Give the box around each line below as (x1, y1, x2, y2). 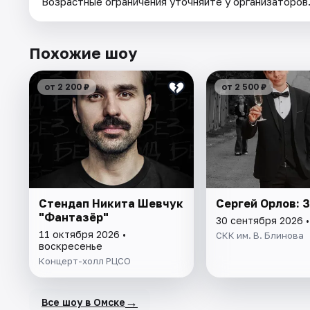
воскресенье (39, 240, 102, 253)
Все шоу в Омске (42, 295, 125, 308)
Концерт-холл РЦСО (39, 255, 131, 267)
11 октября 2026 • (39, 228, 126, 241)
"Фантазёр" (39, 210, 109, 225)
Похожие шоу (29, 44, 137, 63)
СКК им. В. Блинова (215, 230, 304, 241)
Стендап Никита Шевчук (39, 197, 183, 211)
